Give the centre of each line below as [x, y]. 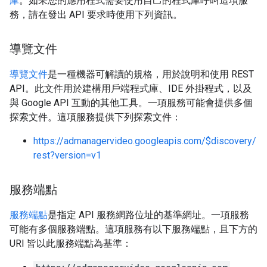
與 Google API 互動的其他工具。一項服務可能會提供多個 [131, 103]
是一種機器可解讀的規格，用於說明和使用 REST [151, 74]
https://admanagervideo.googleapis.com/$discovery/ [145, 141]
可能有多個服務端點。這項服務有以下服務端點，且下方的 [133, 229]
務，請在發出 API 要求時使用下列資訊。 [96, 15]
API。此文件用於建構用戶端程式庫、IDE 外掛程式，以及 [131, 89]
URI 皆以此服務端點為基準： [71, 243]
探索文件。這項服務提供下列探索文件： [95, 117]
